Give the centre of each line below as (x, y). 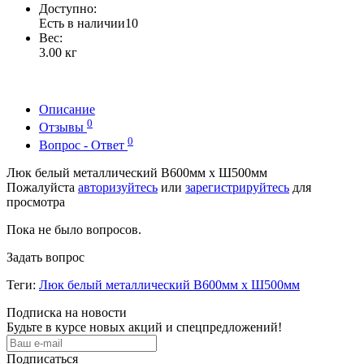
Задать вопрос (45, 258)
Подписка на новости (67, 313)
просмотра (36, 202)
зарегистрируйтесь (237, 188)
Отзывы (63, 128)
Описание (67, 109)
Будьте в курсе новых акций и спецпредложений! (144, 327)
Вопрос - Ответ (83, 145)
